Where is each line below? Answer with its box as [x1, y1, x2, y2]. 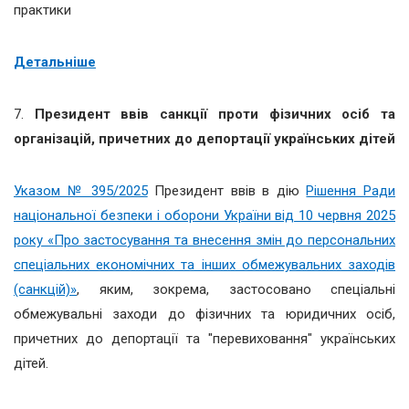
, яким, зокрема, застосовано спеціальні [77, 280, 395, 298]
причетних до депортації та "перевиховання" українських [14, 330, 395, 347]
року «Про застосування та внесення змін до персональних [14, 231, 395, 248]
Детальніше [14, 53, 96, 70]
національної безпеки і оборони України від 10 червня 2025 [14, 206, 395, 224]
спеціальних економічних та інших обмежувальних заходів [14, 256, 395, 273]
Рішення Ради [306, 182, 396, 199]
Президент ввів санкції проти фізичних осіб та [34, 105, 396, 122]
